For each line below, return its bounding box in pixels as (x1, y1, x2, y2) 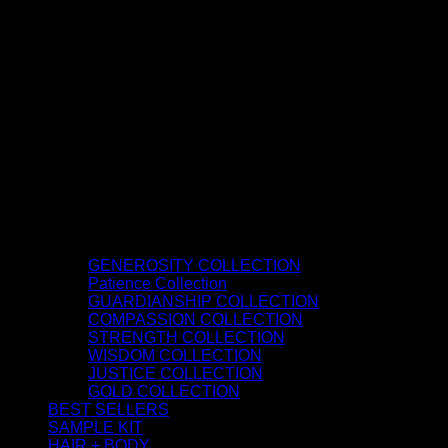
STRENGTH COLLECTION (88, 328, 285, 346)
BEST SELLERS (48, 400, 169, 418)
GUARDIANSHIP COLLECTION (88, 292, 319, 310)
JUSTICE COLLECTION (88, 364, 263, 382)
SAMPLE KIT (48, 418, 143, 436)
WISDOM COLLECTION (88, 346, 262, 364)
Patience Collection (88, 274, 227, 292)
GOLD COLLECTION (88, 382, 240, 400)
